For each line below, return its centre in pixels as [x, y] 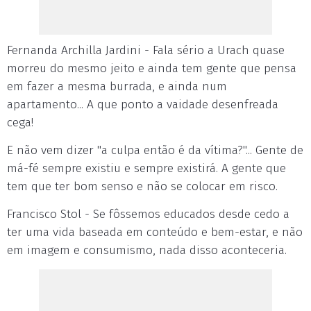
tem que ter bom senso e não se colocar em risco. [142, 186]
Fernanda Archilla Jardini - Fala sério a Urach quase [146, 50]
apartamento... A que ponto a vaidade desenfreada [143, 104]
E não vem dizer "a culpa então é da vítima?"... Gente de [155, 150]
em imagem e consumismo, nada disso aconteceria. [147, 250]
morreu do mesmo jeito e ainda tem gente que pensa [152, 68]
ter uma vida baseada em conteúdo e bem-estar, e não [155, 232]
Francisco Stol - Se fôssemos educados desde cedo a [148, 214]
